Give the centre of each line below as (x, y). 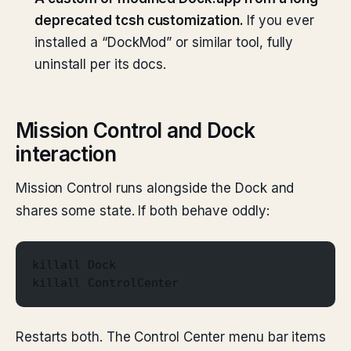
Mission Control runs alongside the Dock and (155, 188)
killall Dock (74, 265)
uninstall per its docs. (101, 64)
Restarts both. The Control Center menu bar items (171, 337)
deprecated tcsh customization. (139, 20)
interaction (66, 154)
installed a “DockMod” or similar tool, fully (164, 42)
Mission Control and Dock (136, 130)
